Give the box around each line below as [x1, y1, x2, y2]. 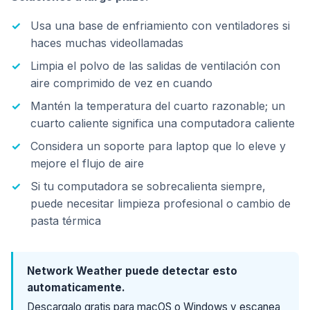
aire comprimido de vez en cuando [30, 76, 212, 90]
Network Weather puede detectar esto [27, 264, 237, 277]
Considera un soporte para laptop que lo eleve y [30, 139, 286, 153]
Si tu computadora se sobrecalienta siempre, [30, 179, 266, 193]
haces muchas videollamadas [30, 36, 183, 50]
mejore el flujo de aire [30, 156, 144, 170]
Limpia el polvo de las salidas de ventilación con [30, 59, 280, 73]
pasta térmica [30, 214, 101, 228]
